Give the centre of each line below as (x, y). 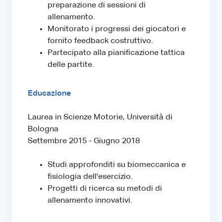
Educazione (49, 93)
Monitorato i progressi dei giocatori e (117, 29)
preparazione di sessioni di (97, 5)
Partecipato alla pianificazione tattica (116, 53)
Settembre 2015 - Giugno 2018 (84, 141)
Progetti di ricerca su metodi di (105, 189)
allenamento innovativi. (90, 200)
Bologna (43, 129)
